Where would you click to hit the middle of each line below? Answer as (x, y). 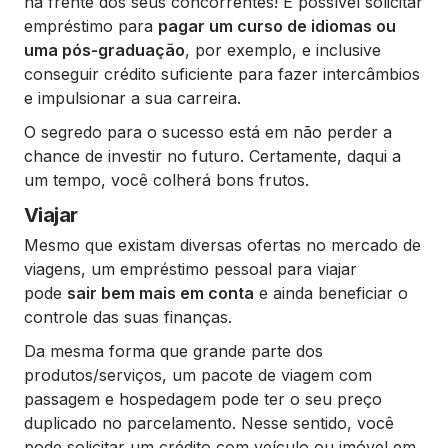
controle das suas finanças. (128, 317)
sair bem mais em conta (160, 293)
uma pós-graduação (104, 50)
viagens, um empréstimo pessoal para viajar (190, 269)
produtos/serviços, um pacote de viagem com (198, 375)
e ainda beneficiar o (331, 293)
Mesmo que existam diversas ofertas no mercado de (222, 245)
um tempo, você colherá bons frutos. (166, 180)
